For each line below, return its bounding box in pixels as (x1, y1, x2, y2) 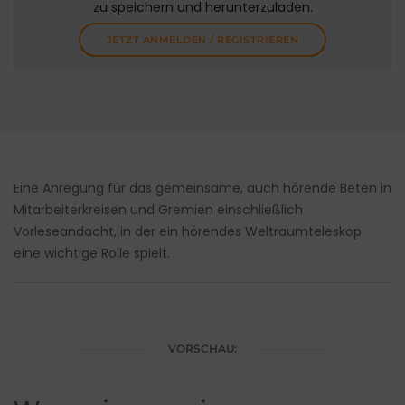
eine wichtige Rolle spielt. (14, 244, 170, 263)
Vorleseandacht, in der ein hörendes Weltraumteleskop (14, 222, 362, 241)
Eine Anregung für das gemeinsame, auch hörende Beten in (14, 179, 391, 198)
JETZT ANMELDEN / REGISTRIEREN (106, 33, 299, 47)
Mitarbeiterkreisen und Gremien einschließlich (14, 201, 303, 220)
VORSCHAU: (168, 342, 237, 356)
